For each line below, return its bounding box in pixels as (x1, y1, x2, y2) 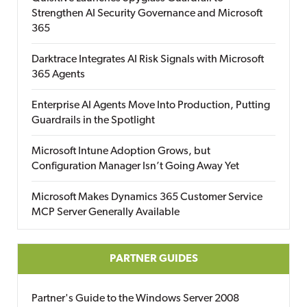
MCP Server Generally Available (32, 207, 180, 218)
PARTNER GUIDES (109, 254, 198, 265)
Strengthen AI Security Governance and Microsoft (32, 8, 262, 19)
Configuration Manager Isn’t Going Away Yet (32, 161, 239, 172)
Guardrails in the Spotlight (32, 115, 155, 126)
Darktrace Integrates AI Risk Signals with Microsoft (32, 54, 264, 65)
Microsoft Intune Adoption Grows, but (32, 146, 210, 157)
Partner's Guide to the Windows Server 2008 (32, 293, 239, 304)
